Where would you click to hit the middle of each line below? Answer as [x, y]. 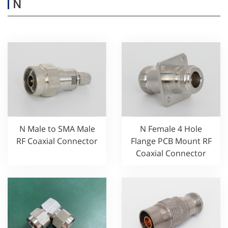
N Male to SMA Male [57, 129]
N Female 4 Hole [171, 129]
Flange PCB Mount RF [171, 141]
